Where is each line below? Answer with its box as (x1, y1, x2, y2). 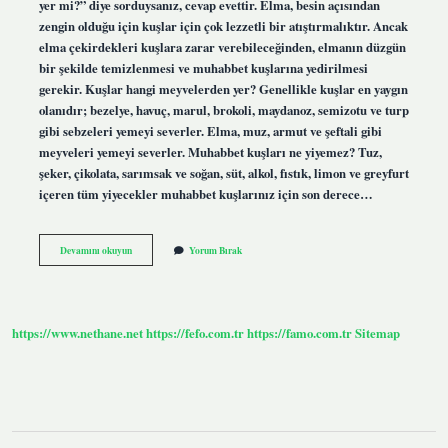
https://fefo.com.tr (146, 324, 244, 343)
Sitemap (355, 324, 400, 343)
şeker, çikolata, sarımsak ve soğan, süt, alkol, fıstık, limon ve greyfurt (38, 163, 409, 182)
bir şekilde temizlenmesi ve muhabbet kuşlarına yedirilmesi (38, 58, 368, 77)
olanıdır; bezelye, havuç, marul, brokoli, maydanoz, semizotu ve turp (38, 100, 409, 119)
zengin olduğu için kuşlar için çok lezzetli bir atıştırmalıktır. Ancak (38, 16, 408, 35)
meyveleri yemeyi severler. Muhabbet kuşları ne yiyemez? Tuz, (38, 142, 382, 161)
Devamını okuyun (59, 242, 132, 257)
